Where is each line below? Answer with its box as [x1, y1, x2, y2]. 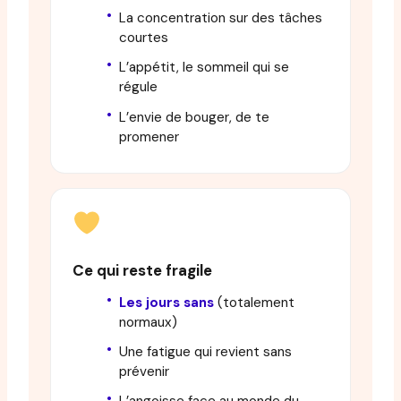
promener [119, 127, 179, 146]
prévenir [119, 363, 169, 381]
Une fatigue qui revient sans [119, 343, 292, 362]
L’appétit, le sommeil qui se [119, 58, 289, 77]
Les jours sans [119, 294, 214, 311]
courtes [119, 29, 168, 47]
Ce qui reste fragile [73, 260, 212, 280]
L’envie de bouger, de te [119, 107, 269, 126]
